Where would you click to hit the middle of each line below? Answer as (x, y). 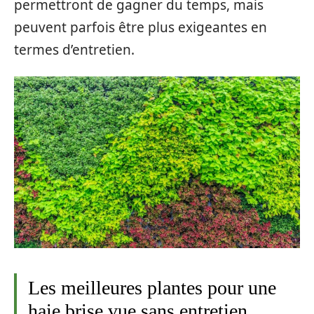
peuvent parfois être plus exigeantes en (141, 27)
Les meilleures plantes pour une (152, 287)
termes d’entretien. (74, 49)
